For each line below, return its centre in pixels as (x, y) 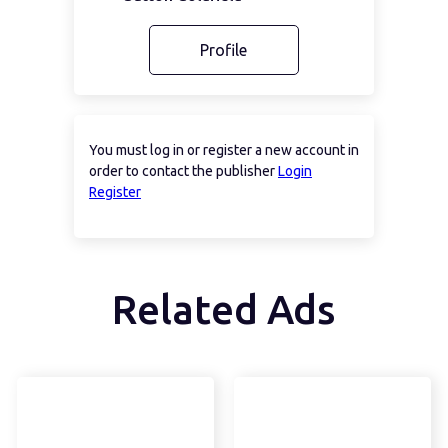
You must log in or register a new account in (223, 150)
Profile (224, 50)
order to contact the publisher (183, 171)
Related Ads (224, 309)
